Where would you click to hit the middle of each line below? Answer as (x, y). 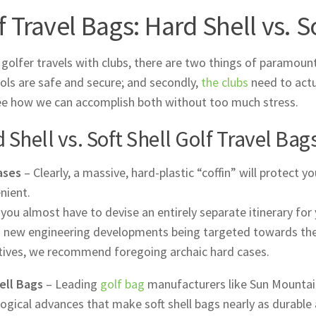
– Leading (72, 284)
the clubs (225, 82)
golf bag (122, 284)
